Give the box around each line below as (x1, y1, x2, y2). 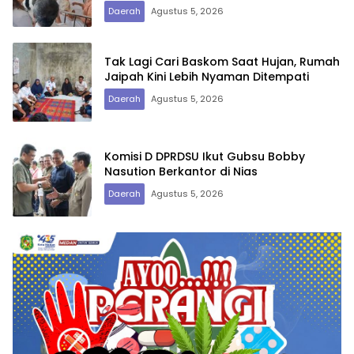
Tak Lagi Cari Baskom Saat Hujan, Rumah (104, 53, 340, 70)
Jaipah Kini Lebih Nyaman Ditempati (104, 68, 309, 85)
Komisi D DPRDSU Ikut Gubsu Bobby (104, 148, 305, 164)
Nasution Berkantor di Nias (104, 163, 258, 179)
